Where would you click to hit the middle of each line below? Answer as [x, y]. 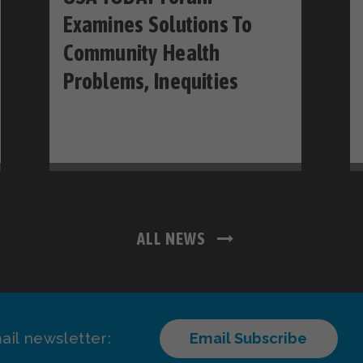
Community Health [141, 53]
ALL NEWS [173, 238]
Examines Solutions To [157, 25]
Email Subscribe [249, 338]
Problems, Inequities [151, 82]
